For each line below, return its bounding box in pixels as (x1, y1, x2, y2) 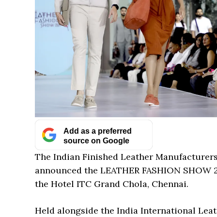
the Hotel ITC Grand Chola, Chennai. (35, 178, 188, 189)
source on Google (63, 136, 129, 145)
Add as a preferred (63, 126, 132, 135)
